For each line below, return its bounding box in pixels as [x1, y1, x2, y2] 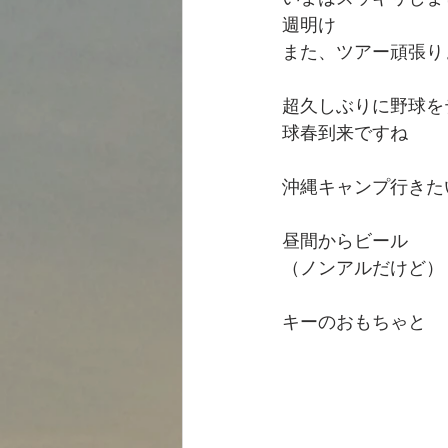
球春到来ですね [282, 120, 408, 144]
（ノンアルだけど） [282, 255, 444, 279]
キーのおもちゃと [282, 309, 426, 333]
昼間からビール [282, 228, 408, 252]
